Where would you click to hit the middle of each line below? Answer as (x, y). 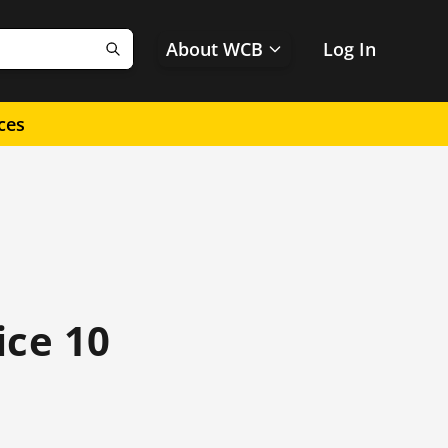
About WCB (214, 49)
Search (143, 61)
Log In (349, 49)
